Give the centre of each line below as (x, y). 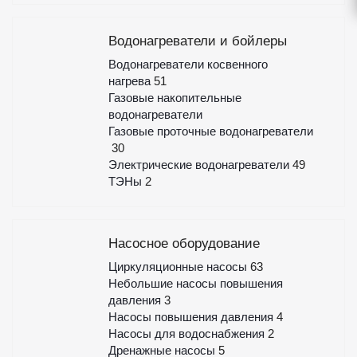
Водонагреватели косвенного (188, 64)
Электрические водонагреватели (200, 165)
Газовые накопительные (175, 98)
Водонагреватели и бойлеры (197, 41)
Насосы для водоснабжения (188, 333)
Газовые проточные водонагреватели (210, 131)
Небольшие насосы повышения (195, 283)
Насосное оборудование (184, 243)
